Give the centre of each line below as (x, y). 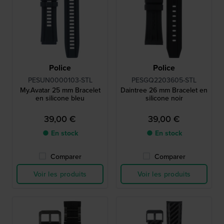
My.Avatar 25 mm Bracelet (60, 90)
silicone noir (164, 98)
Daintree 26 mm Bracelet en (164, 90)
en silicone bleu (60, 98)
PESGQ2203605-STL (164, 80)
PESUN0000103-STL (60, 80)
